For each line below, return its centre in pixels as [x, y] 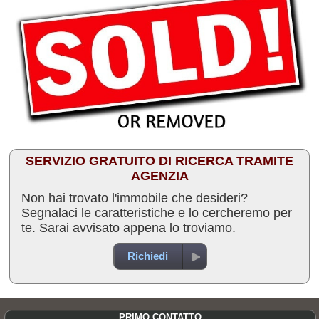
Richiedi [148, 256]
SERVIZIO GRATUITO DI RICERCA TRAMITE [159, 161]
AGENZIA [159, 176]
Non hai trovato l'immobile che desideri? [135, 198]
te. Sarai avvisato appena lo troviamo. [129, 228]
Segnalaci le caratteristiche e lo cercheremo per [157, 213]
